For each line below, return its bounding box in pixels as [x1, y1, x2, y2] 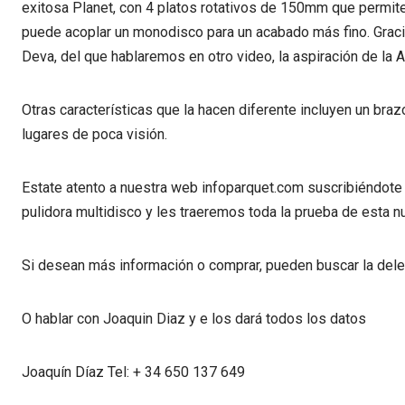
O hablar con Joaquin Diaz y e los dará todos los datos [22, 310, 366, 328]
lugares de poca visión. [22, 126, 167, 144]
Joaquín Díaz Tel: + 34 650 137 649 [22, 363, 245, 381]
